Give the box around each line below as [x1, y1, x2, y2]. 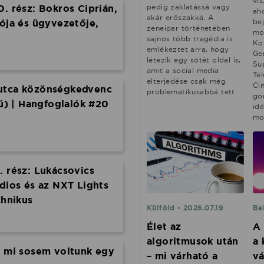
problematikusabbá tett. [147, 87, 237, 97]
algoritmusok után [147, 235, 239, 247]
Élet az [147, 220, 181, 233]
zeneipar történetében [147, 24, 230, 33]
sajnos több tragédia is [147, 34, 233, 44]
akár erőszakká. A [147, 13, 214, 22]
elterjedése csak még [147, 77, 226, 86]
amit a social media [147, 66, 219, 75]
